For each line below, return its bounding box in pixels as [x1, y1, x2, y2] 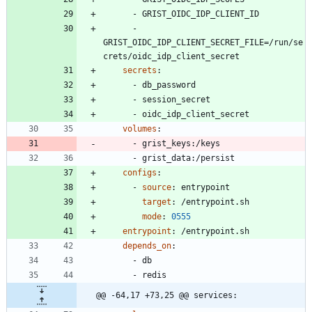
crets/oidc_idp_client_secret [103, 52, 240, 62]
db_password [142, 80, 196, 91]
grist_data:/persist [142, 153, 235, 164]
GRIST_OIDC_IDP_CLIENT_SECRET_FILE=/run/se [103, 38, 303, 48]
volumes [123, 124, 157, 134]
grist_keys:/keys [142, 139, 220, 149]
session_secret [142, 95, 210, 105]
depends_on [123, 241, 171, 251]
